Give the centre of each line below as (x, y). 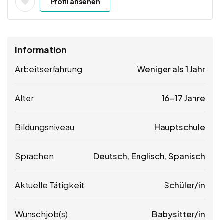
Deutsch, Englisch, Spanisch (149, 156)
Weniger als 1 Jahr (171, 69)
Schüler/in (185, 185)
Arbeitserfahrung (48, 69)
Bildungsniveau (44, 127)
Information (41, 50)
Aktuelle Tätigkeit (50, 185)
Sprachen (34, 156)
